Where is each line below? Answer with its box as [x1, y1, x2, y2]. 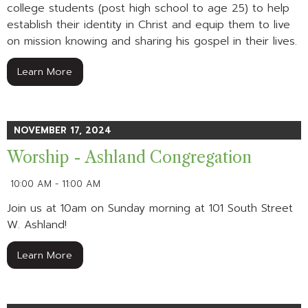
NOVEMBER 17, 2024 [14, 123, 111, 137]
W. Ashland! [7, 216, 67, 233]
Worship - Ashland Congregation [7, 147, 252, 167]
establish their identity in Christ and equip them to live [7, 16, 290, 34]
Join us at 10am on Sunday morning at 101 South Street [7, 199, 293, 217]
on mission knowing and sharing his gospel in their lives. [7, 33, 297, 50]
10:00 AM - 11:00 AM [10, 177, 100, 190]
